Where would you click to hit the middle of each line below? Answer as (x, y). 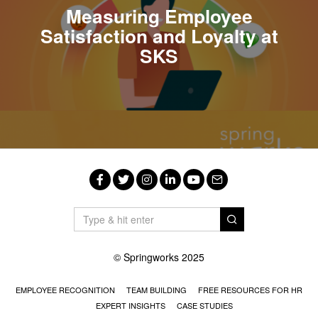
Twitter (140, 200)
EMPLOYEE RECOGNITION (65, 289)
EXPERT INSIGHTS (131, 305)
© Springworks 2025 (159, 257)
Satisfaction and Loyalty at (159, 35)
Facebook (125, 200)
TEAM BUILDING (156, 289)
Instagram (172, 200)
